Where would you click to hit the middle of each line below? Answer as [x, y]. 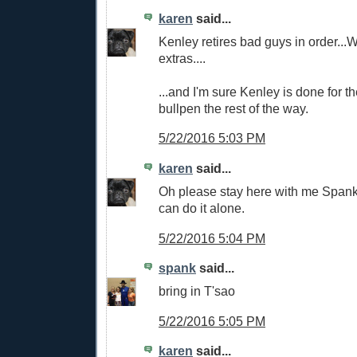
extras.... [182, 58]
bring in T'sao [197, 290]
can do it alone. [202, 208]
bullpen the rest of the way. [233, 108]
